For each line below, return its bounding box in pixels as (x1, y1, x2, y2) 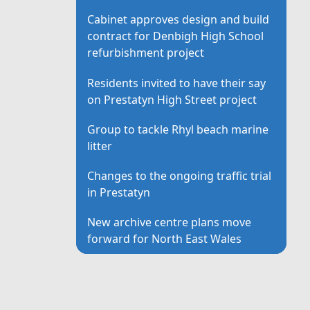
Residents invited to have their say (87, 75, 266, 91)
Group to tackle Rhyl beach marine (87, 121, 269, 137)
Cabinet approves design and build (87, 12, 270, 28)
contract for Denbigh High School (87, 28, 264, 44)
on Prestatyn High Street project (87, 91, 257, 107)
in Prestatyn (87, 184, 151, 200)
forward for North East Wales (87, 231, 242, 247)
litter (87, 138, 113, 154)
